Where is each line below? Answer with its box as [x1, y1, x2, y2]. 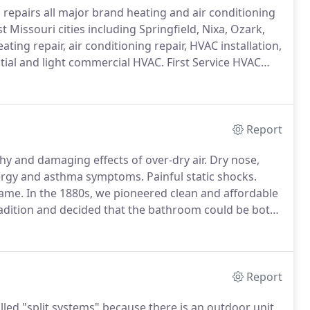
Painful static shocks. [144, 169, 257, 184]
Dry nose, [207, 152, 259, 167]
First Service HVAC [164, 55, 261, 70]
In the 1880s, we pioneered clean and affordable [24, 185, 278, 201]
